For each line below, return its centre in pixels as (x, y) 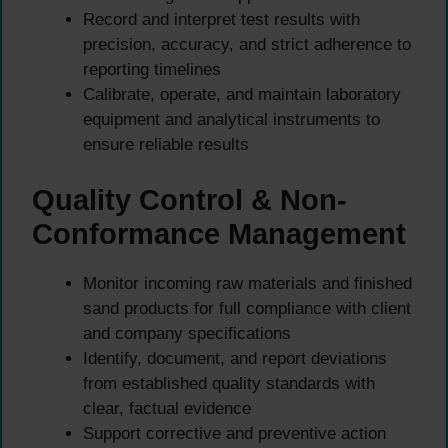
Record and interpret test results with (221, 20)
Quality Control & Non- (189, 199)
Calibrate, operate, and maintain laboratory (242, 95)
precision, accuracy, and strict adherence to (247, 45)
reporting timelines (152, 70)
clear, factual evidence (167, 408)
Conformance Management (219, 233)
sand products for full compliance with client (247, 308)
